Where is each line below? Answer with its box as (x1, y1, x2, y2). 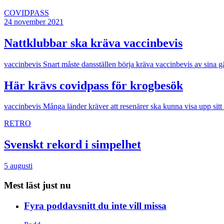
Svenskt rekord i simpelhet (4, 138, 141, 151)
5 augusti (4, 161, 32, 170)
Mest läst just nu (4, 180, 71, 190)
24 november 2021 (4, 17, 63, 26)
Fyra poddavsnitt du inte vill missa (24, 200, 166, 211)
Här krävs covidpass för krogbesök (4, 78, 183, 92)
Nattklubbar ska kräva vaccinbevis (4, 36, 182, 49)
